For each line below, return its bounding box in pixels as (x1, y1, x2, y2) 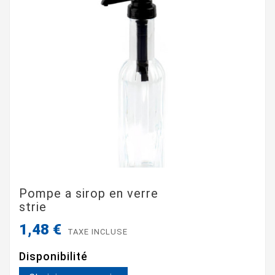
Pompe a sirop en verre (19, 185, 158, 201)
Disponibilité (19, 250, 88, 263)
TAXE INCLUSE (68, 227, 128, 237)
